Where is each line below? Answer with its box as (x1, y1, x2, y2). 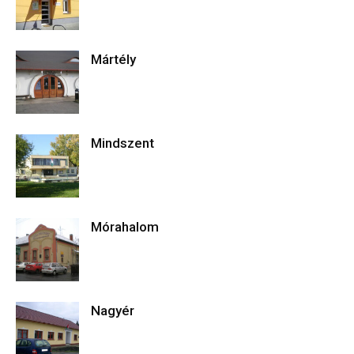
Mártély (91, 51, 136, 67)
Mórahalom (91, 219, 159, 235)
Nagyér (91, 303, 134, 318)
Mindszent (91, 135, 154, 151)
